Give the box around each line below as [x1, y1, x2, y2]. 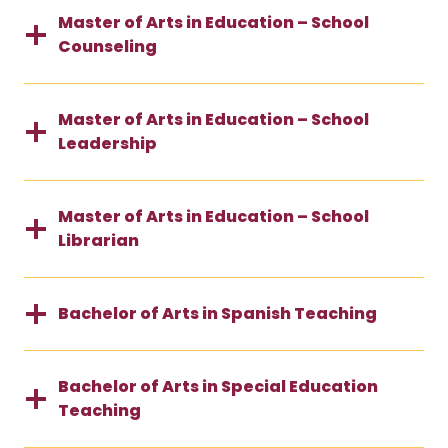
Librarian [58, 228, 139, 252]
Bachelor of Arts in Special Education [58, 374, 378, 398]
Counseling [58, 34, 157, 58]
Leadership [58, 131, 157, 155]
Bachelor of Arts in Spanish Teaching [58, 301, 377, 325]
